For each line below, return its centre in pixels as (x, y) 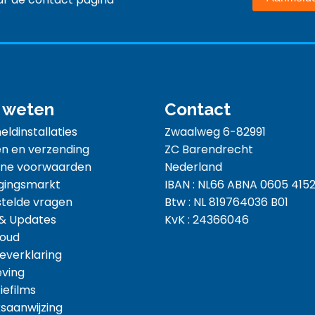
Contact (198, 110)
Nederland (193, 167)
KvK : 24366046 (207, 220)
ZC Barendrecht (209, 150)
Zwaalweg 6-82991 (215, 132)
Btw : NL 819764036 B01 (226, 202)
